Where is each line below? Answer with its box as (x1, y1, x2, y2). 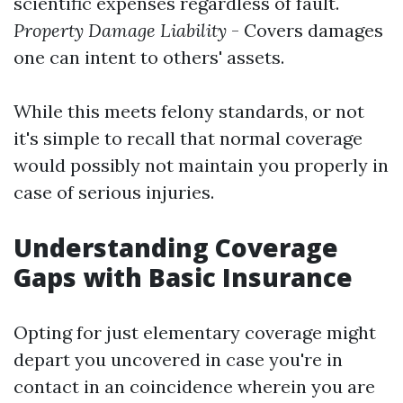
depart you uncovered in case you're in (13, 348, 343, 371)
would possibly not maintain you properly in (13, 154, 389, 176)
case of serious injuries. (13, 181, 214, 203)
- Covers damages (227, 19, 383, 41)
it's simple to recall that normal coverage (13, 127, 363, 149)
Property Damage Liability (13, 19, 227, 41)
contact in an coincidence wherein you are (13, 375, 375, 398)
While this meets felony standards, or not (13, 100, 364, 122)
